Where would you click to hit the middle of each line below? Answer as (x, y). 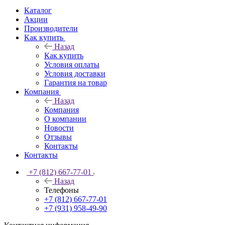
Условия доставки (75, 73)
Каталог (38, 10)
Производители (51, 28)
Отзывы (58, 137)
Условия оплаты (72, 64)
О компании (65, 119)
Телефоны (62, 190)
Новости (59, 128)
